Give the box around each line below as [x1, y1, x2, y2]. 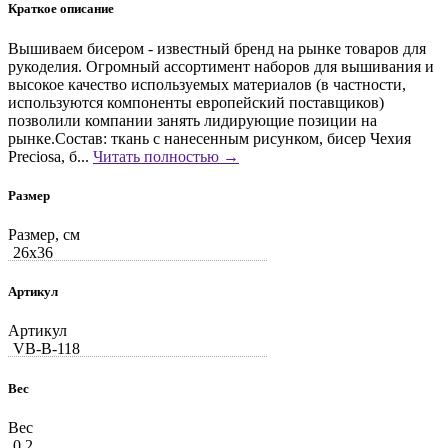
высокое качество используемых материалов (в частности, [8, 75, 406, 93]
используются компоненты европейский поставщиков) [8, 93, 384, 111]
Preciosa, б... [8, 147, 93, 165]
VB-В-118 [13, 340, 80, 358]
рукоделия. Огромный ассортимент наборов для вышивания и [8, 57, 434, 75]
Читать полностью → [93, 147, 239, 165]
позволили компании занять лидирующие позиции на [8, 111, 377, 129]
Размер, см [8, 226, 80, 243]
